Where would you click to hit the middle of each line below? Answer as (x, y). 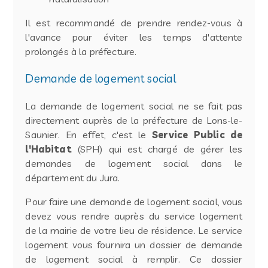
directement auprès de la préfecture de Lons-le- (134, 120)
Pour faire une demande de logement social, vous (134, 201)
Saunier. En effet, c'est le (89, 134)
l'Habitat (48, 149)
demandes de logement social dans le (134, 163)
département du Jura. (73, 177)
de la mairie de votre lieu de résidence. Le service (134, 230)
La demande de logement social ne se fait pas (134, 106)
